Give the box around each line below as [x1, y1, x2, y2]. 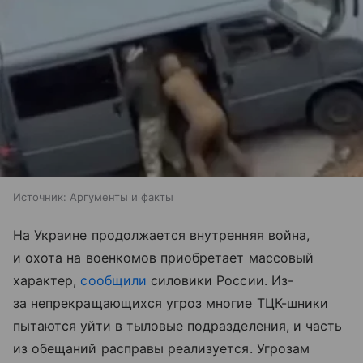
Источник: [13, 190, 66, 203]
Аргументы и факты [70, 190, 173, 203]
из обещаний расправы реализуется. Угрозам [13, 340, 310, 357]
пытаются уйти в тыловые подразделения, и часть [13, 317, 343, 334]
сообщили [80, 271, 147, 288]
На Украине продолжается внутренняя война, [13, 226, 310, 243]
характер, [13, 271, 81, 288]
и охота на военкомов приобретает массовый [13, 249, 314, 266]
